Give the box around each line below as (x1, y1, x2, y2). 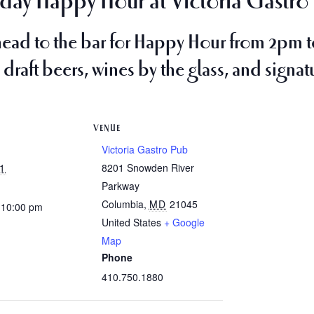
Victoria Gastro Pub (101, 142, 188, 156)
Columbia (101, 196, 144, 211)
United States (101, 214, 161, 229)
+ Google (163, 214, 205, 229)
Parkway (101, 178, 139, 193)
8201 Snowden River (101, 160, 194, 175)
